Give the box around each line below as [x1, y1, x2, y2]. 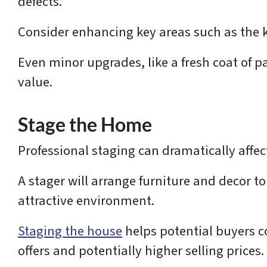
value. [18, 73, 52, 92]
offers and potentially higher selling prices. [18, 241, 264, 261]
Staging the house [18, 222, 122, 241]
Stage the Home [18, 113, 152, 136]
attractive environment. [18, 191, 157, 211]
